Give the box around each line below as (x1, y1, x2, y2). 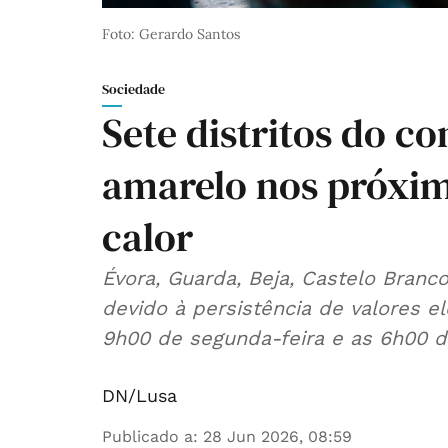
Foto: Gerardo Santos (102, 25, 240, 44)
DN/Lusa (102, 385, 177, 407)
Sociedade (102, 79, 165, 100)
